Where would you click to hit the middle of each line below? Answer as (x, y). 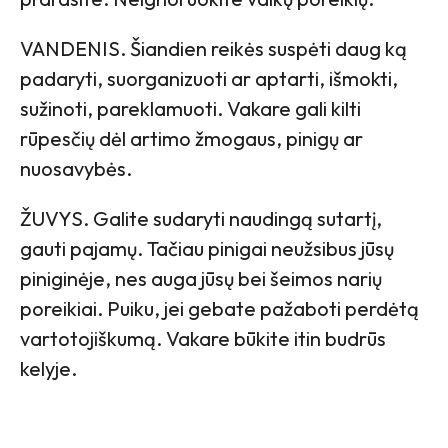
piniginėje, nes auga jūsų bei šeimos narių (201, 278)
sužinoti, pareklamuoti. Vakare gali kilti (190, 108)
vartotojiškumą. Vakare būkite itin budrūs (203, 338)
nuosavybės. (76, 168)
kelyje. (48, 368)
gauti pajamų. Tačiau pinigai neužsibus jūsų (207, 248)
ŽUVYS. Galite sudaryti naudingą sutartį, (201, 218)
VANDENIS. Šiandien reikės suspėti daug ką (213, 48)
